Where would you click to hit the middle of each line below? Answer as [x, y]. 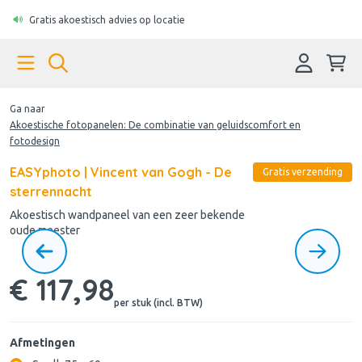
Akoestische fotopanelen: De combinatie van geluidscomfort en [155, 124]
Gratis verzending [303, 171]
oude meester [45, 230]
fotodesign [35, 141]
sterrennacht [51, 191]
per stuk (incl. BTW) [158, 302]
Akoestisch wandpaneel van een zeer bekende [127, 215]
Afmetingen [42, 342]
